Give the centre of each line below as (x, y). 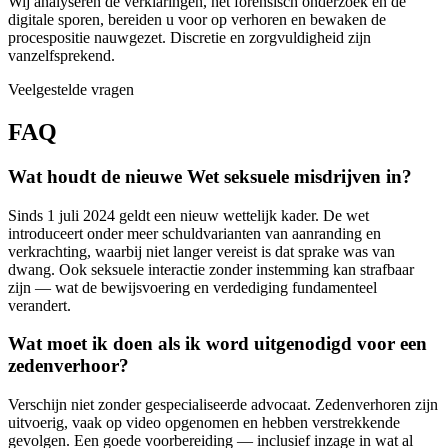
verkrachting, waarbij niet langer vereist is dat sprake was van (201, 251)
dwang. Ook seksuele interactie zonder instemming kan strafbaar (211, 269)
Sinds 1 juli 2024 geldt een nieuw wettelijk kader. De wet (188, 215)
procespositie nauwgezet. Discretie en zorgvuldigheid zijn (189, 38)
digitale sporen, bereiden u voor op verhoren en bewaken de (197, 20)
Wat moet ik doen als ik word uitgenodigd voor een (217, 344)
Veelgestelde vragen (71, 90)
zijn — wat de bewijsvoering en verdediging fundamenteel (192, 287)
